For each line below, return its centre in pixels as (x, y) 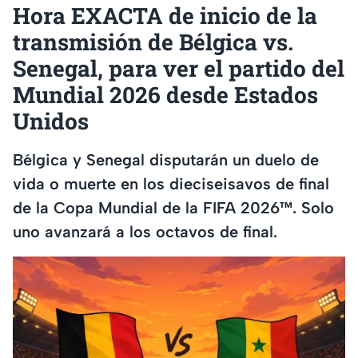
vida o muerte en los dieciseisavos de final (171, 183)
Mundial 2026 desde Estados (165, 95)
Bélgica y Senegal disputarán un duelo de (166, 159)
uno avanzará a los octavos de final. (145, 231)
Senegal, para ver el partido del (179, 69)
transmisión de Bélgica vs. (153, 42)
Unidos (51, 121)
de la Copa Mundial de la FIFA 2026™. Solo (173, 207)
